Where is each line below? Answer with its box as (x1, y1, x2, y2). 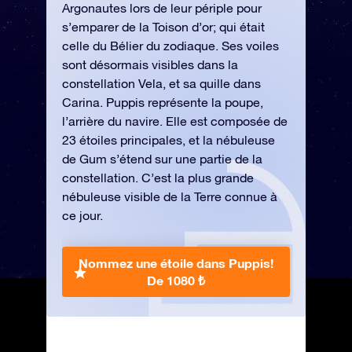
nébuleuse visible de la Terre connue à (62, 189, 277, 203)
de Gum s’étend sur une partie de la (62, 152, 262, 166)
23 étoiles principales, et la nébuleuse (62, 133, 275, 147)
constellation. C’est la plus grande (62, 170, 254, 185)
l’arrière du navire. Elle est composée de (62, 114, 288, 128)
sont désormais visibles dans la (62, 57, 238, 71)
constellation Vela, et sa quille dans (62, 76, 261, 90)
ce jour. (62, 208, 103, 222)
